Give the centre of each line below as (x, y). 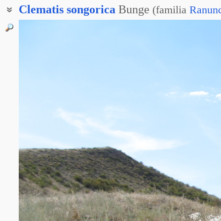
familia (171, 10)
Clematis (41, 9)
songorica (91, 9)
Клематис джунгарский (58, 25)
